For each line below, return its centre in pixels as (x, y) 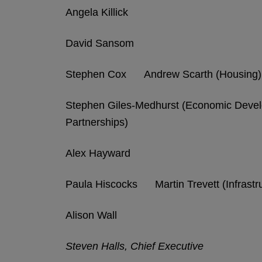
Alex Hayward (98, 153)
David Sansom (100, 43)
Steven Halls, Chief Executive (135, 246)
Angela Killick (97, 12)
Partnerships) (97, 122)
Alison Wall (91, 215)
